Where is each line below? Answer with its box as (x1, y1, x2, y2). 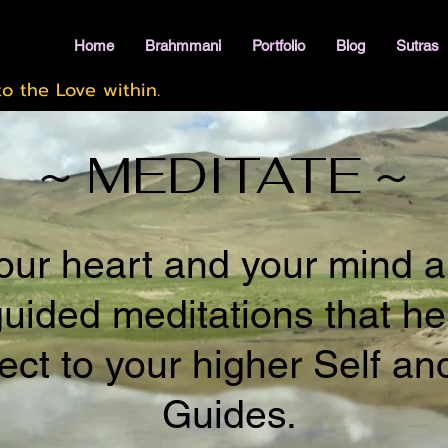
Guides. (161, 392, 297, 437)
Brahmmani (145, 37, 222, 54)
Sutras (396, 37, 440, 54)
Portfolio (252, 37, 306, 54)
